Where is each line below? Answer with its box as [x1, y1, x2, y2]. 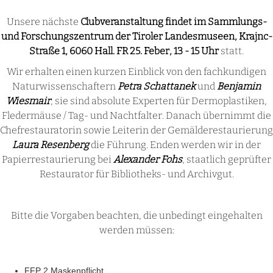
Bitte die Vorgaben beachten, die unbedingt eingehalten [10, 210, 263, 222]
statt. [219, 45, 244, 57]
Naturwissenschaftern [12, 80, 118, 93]
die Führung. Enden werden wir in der [89, 139, 261, 151]
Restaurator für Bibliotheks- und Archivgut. [39, 168, 234, 180]
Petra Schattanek [118, 80, 196, 93]
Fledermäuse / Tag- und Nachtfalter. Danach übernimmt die [2, 110, 271, 122]
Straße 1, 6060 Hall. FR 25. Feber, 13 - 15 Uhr [29, 45, 219, 57]
